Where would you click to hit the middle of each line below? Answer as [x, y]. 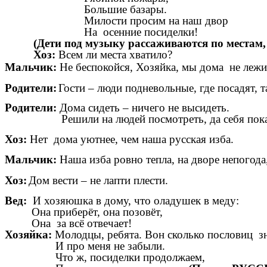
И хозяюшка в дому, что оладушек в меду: [133, 200]
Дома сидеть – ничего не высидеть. [143, 108]
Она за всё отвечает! [68, 223]
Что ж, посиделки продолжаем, [105, 257]
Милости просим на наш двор [131, 20]
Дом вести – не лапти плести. [98, 181]
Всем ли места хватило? [115, 54]
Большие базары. [100, 9]
